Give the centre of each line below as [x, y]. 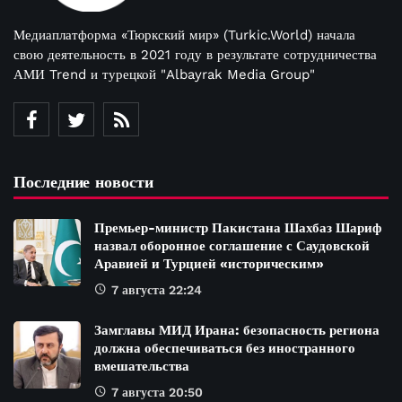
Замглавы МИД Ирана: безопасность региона [237, 330]
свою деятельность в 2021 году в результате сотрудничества [195, 54]
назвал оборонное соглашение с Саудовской [232, 245]
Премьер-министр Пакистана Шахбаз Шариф [238, 227]
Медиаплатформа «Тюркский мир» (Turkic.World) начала [184, 35]
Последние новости [83, 181]
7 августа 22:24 [157, 289]
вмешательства [142, 366]
